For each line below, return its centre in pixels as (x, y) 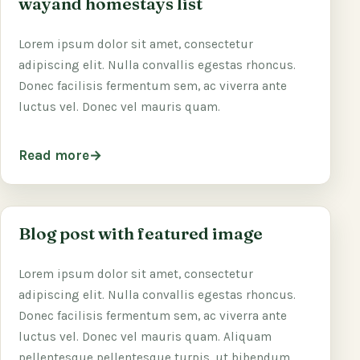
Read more (54, 155)
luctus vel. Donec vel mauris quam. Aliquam (145, 337)
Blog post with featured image (141, 234)
